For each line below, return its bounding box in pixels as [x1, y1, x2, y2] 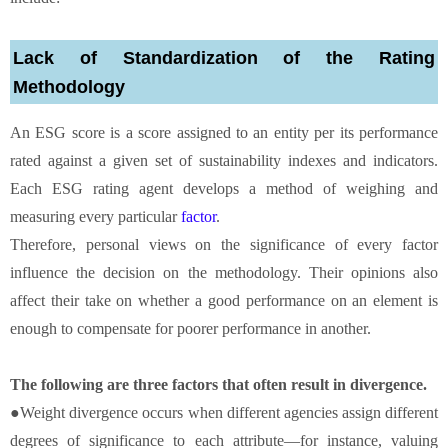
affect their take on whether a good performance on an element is [10, 291, 438, 309]
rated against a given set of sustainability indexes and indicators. [10, 151, 438, 169]
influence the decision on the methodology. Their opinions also [10, 263, 438, 281]
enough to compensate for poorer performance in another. [10, 319, 375, 337]
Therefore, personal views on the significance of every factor [10, 235, 438, 253]
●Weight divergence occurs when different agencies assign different [10, 403, 438, 421]
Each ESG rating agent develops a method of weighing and [10, 179, 438, 197]
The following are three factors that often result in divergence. [10, 375, 427, 393]
